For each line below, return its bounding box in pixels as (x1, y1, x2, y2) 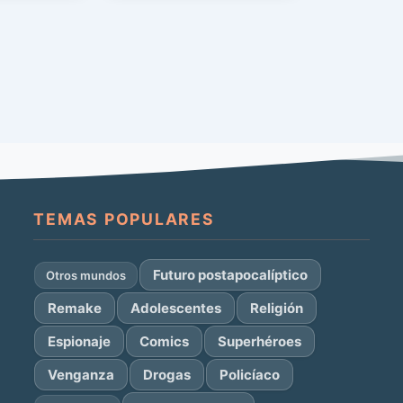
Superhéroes (218, 333, 302, 350)
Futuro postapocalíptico (153, 266, 309, 283)
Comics (139, 333, 190, 350)
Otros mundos (46, 267, 127, 282)
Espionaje (48, 333, 112, 350)
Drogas (143, 366, 192, 383)
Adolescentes (130, 300, 222, 317)
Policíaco (219, 366, 281, 383)
